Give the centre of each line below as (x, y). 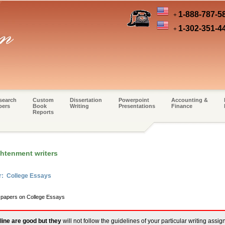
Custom (43, 100)
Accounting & (189, 100)
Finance (182, 106)
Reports (43, 112)
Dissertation (86, 100)
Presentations (137, 106)
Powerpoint (134, 100)
